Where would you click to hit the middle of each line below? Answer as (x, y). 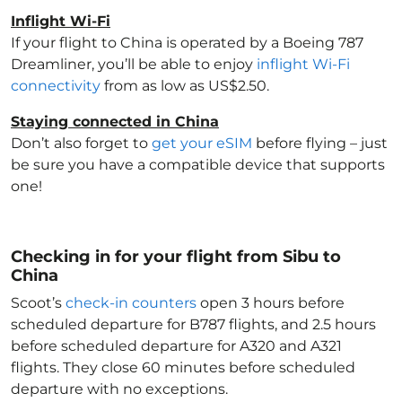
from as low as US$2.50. (185, 86)
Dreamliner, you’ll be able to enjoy (134, 64)
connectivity (56, 86)
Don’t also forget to (81, 143)
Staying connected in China (115, 122)
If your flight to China (87, 43)
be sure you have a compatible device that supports (198, 165)
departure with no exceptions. (119, 389)
